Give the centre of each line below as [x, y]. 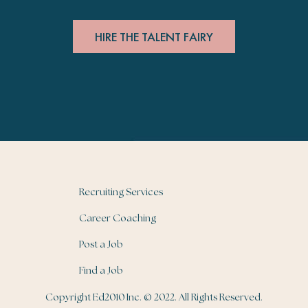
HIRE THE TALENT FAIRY [154, 36]
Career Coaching [118, 218]
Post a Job [101, 244]
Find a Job [101, 271]
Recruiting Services [121, 192]
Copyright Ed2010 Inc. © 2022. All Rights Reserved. [154, 297]
